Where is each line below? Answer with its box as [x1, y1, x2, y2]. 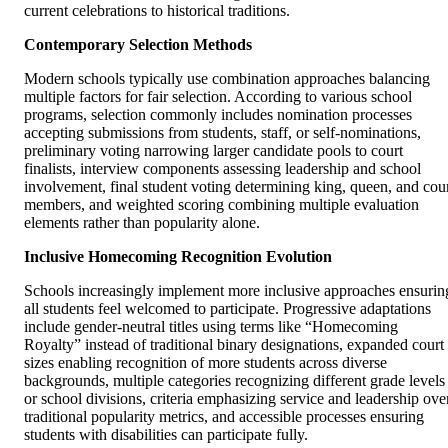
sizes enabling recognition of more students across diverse [24, 354, 387, 372]
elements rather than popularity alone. [24, 214, 260, 232]
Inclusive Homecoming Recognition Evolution [24, 248, 332, 266]
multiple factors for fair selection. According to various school [24, 88, 412, 106]
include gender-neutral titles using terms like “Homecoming [24, 318, 398, 336]
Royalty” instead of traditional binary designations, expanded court [24, 336, 444, 354]
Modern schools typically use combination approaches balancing [24, 70, 430, 88]
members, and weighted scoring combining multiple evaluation [24, 196, 419, 214]
